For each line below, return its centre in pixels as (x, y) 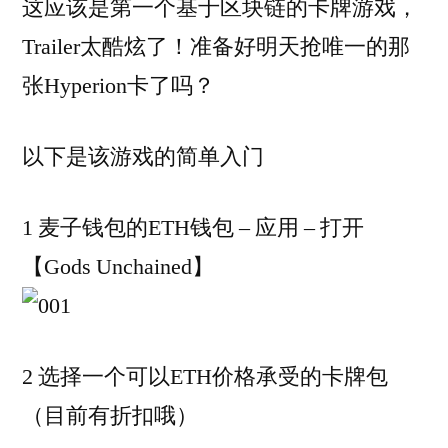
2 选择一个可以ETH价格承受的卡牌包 (205, 376)
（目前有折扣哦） (110, 415)
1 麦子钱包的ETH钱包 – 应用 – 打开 (193, 227)
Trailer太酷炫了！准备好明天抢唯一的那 (216, 46)
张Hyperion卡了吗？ (118, 85)
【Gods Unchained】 (118, 266)
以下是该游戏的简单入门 (143, 156)
